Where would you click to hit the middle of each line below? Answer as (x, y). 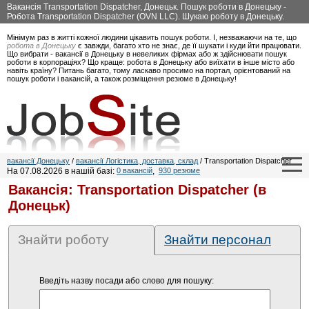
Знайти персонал (218, 240)
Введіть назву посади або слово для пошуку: (126, 281)
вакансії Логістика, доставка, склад (137, 161)
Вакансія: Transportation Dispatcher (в (137, 190)
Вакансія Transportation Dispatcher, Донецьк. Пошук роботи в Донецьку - (147, 7)
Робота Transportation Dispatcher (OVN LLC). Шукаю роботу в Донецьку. (146, 17)
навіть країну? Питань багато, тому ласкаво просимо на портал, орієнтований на (149, 70)
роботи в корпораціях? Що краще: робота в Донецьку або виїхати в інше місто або (151, 62)
